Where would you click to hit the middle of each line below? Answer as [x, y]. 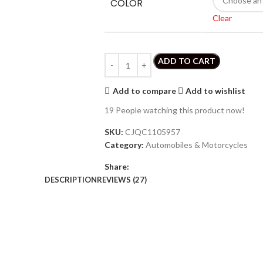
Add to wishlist [216, 90]
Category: [124, 145]
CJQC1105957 [152, 132]
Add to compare [144, 90]
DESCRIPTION [71, 180]
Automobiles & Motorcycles [196, 145]
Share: [117, 167]
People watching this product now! [180, 110]
